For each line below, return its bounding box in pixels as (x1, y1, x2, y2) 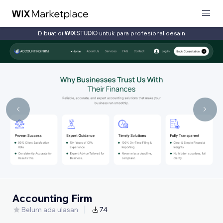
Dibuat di (38, 29, 65, 37)
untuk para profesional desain (99, 29, 185, 37)
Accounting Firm (12, 191, 92, 205)
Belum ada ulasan (21, 205, 78, 214)
